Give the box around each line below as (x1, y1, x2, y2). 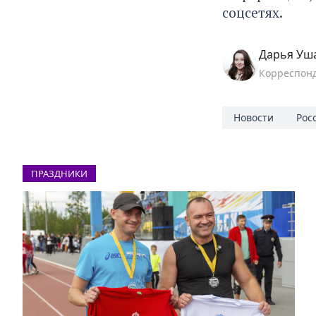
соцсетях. (221, 3, 286, 21)
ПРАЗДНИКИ (31, 166, 87, 180)
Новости (233, 110, 274, 124)
